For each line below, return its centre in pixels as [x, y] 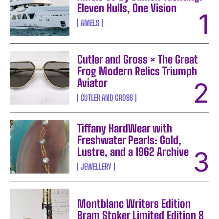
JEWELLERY [96, 167]
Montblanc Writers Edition [134, 203]
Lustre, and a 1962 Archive [133, 152]
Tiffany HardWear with [125, 129]
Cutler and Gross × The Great [138, 60]
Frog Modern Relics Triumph [137, 71]
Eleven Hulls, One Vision [127, 8]
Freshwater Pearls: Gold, [130, 140]
